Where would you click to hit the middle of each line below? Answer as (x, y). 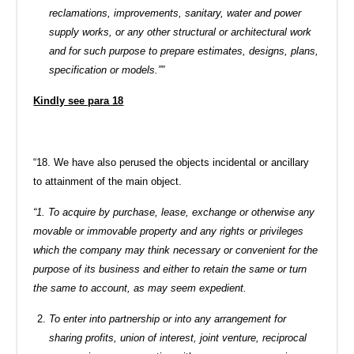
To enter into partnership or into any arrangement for (168, 318)
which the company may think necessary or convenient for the (176, 250)
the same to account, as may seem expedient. (140, 288)
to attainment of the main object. (108, 181)
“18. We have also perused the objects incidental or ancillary (171, 162)
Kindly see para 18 (79, 100)
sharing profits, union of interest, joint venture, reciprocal (178, 337)
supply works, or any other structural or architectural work (181, 32)
